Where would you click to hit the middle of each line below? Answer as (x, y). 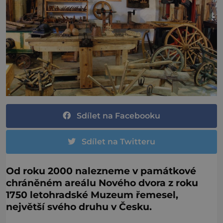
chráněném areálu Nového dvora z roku (102, 183)
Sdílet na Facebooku (118, 115)
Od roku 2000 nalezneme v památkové (101, 171)
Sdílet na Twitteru (118, 141)
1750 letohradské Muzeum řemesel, (92, 195)
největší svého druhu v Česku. (79, 207)
